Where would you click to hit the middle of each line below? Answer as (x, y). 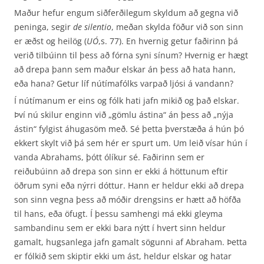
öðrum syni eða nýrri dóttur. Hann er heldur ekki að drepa (129, 185)
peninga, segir (44, 27)
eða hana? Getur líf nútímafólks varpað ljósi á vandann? (124, 83)
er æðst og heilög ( (50, 41)
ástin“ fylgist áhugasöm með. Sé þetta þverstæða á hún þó (129, 129)
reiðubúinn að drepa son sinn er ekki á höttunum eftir (121, 171)
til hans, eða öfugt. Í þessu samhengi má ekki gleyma (118, 214)
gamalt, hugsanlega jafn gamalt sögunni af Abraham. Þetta (131, 242)
